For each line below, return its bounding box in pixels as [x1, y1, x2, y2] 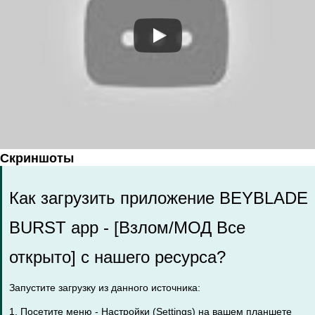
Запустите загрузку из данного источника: [9, 282, 200, 293]
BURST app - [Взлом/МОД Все [9, 218, 245, 237]
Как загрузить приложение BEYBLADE [9, 188, 308, 207]
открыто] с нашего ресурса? [9, 247, 226, 266]
